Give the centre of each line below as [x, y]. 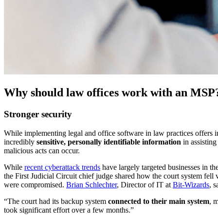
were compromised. [35, 184]
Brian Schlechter [91, 184]
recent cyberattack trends [62, 167]
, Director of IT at [145, 184]
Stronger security [38, 114]
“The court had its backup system [56, 201]
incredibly [20, 142]
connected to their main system [159, 201]
